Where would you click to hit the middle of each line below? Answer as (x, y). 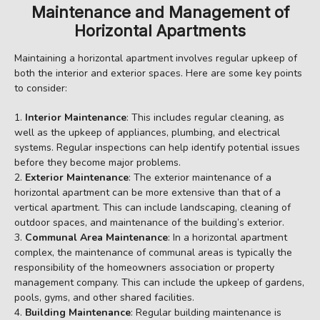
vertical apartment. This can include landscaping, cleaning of (152, 208)
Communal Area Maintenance (96, 238)
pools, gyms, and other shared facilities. (104, 298)
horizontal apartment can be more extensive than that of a (147, 193)
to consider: (41, 89)
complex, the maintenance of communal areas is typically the (153, 253)
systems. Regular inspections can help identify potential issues (157, 148)
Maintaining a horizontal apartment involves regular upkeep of (156, 59)
